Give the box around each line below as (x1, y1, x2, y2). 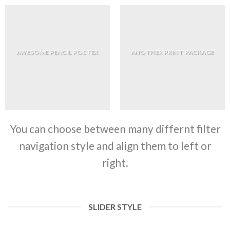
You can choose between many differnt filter (9, 122, 221, 135)
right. (102, 156, 128, 169)
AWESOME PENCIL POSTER (16, 48, 99, 55)
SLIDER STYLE (88, 202, 142, 212)
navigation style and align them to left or (18, 139, 212, 152)
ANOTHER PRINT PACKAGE (130, 48, 215, 55)
